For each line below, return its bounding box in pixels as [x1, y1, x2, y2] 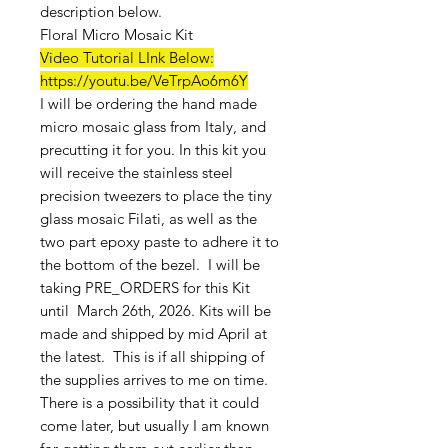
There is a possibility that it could [40, 393, 259, 412]
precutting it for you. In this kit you [40, 140, 266, 159]
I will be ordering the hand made [40, 94, 257, 113]
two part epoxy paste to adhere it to [40, 232, 279, 251]
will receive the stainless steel [40, 163, 233, 182]
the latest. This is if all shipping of [40, 347, 264, 366]
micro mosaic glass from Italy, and [40, 117, 266, 136]
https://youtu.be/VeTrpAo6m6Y [40, 71, 248, 90]
